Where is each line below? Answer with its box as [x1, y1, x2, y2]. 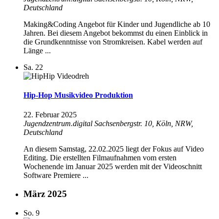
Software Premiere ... [23, 171, 88, 179]
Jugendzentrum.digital [23, 119, 94, 128]
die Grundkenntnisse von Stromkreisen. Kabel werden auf [23, 38, 202, 46]
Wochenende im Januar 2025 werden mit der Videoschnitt [23, 162, 202, 171]
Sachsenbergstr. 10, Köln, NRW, [94, 119, 193, 128]
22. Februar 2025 [23, 110, 77, 119]
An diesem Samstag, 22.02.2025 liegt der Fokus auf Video [23, 144, 204, 153]
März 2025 [23, 189, 67, 199]
